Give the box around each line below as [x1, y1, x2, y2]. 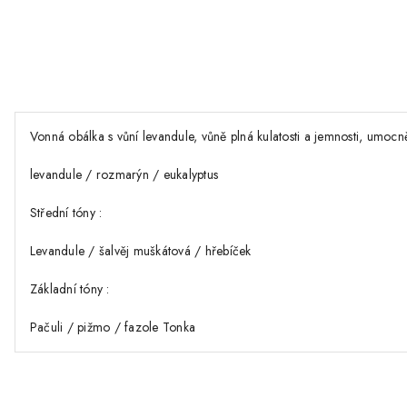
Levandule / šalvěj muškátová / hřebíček [30, 242, 252, 261]
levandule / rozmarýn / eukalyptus [30, 165, 219, 184]
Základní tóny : [30, 280, 110, 299]
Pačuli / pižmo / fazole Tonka [30, 318, 196, 337]
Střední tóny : [30, 203, 103, 223]
